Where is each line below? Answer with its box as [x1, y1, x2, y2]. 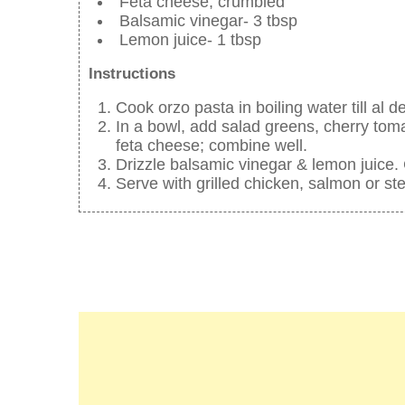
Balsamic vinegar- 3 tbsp [119, 11, 297, 30]
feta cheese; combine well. [116, 136, 307, 155]
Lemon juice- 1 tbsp [119, 30, 261, 49]
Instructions [89, 64, 175, 82]
